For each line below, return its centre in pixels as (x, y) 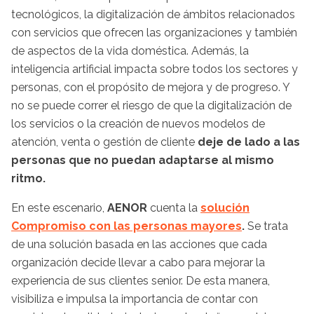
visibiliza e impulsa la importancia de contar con (135, 299)
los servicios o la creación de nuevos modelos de (138, 123)
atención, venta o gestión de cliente (104, 142)
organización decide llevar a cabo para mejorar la (138, 262)
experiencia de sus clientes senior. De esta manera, (141, 280)
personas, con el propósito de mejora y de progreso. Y (150, 87)
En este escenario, (59, 207)
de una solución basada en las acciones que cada (139, 244)
